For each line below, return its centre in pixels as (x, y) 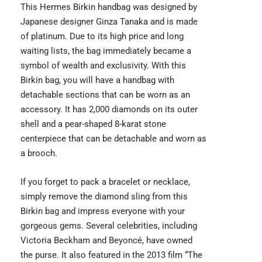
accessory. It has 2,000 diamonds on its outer (109, 109)
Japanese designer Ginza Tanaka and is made (109, 21)
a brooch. (39, 153)
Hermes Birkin (68, 7)
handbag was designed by (146, 7)
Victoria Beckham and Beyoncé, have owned (106, 240)
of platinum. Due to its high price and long (102, 36)
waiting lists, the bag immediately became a (106, 51)
